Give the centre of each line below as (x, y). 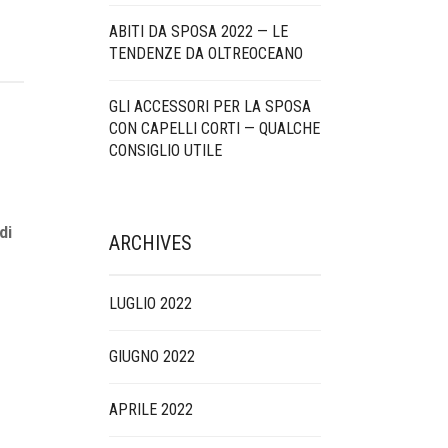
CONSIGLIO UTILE (165, 150)
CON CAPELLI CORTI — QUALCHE (214, 128)
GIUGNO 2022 (151, 356)
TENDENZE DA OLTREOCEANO (205, 53)
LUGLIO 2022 (150, 303)
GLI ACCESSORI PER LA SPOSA (209, 106)
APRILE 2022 (150, 409)
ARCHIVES (150, 243)
